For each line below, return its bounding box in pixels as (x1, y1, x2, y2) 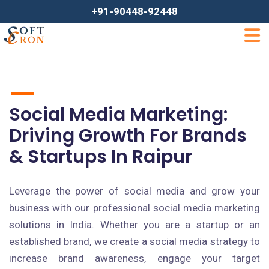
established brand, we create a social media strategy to (9, 235, 260, 247)
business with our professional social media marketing (9, 202, 260, 214)
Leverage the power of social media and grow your (9, 185, 260, 197)
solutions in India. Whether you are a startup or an (9, 219, 260, 231)
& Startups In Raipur (9, 144, 192, 169)
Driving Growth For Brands (9, 123, 247, 148)
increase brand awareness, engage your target (9, 252, 260, 264)
